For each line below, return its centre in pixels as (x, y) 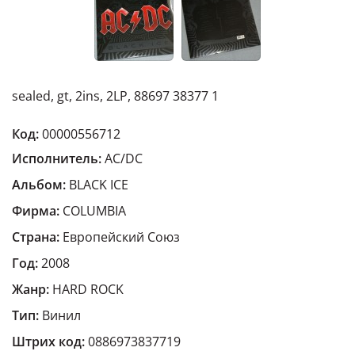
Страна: (36, 237)
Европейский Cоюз (120, 237)
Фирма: (36, 211)
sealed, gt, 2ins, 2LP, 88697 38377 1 (115, 96)
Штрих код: (48, 342)
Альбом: (39, 185)
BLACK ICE (97, 185)
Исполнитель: (57, 158)
